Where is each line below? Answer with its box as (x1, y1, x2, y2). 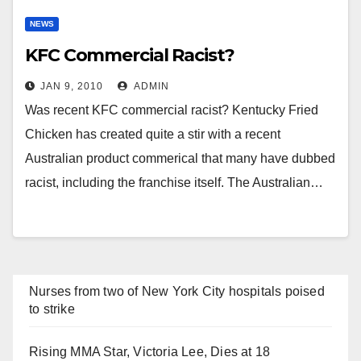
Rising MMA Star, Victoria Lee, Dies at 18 (29, 345, 271, 359)
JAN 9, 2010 (40, 81, 103, 92)
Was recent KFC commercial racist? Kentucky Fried (25, 103, 318, 117)
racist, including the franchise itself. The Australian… (25, 176, 323, 189)
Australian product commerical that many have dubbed (25, 151, 335, 165)
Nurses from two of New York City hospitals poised (29, 284, 325, 298)
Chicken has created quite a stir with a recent (25, 127, 280, 141)
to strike (29, 302, 75, 316)
